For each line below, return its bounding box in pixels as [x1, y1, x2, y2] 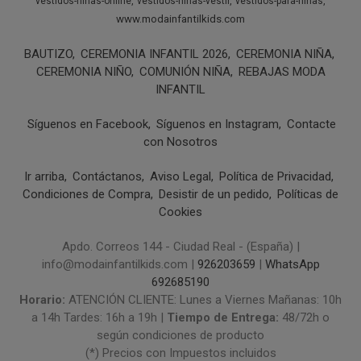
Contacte [287, 117, 336, 132]
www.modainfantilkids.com [116, 13, 245, 26]
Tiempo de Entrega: [167, 310, 282, 326]
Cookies [159, 205, 202, 220]
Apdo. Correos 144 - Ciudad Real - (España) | [61, 239, 300, 255]
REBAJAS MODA [238, 64, 326, 80]
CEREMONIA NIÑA [235, 47, 332, 62]
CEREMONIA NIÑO [35, 64, 131, 80]
